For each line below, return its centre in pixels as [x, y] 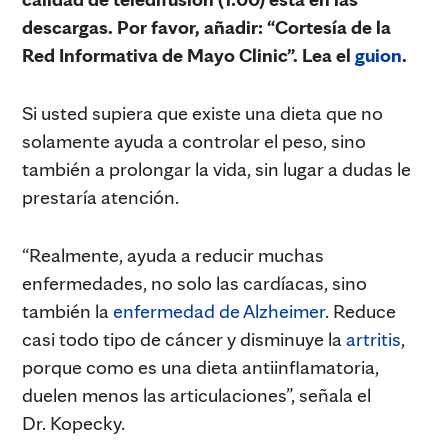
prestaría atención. [100, 196]
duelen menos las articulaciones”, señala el [196, 394]
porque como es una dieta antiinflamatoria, [200, 366]
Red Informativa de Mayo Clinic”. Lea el [188, 54]
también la [67, 310]
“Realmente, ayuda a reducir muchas [173, 254]
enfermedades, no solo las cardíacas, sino [194, 282]
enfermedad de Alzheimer [219, 310]
